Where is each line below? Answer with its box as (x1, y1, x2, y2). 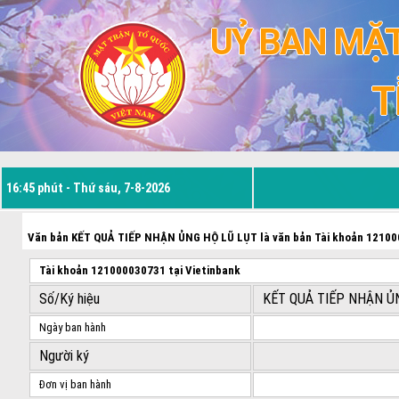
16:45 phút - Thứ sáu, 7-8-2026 (6, 181, 170, 196)
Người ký (38, 347, 89, 365)
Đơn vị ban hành (38, 378, 111, 392)
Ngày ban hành (38, 321, 106, 335)
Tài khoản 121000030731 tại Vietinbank (38, 264, 240, 278)
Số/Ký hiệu (38, 290, 100, 308)
